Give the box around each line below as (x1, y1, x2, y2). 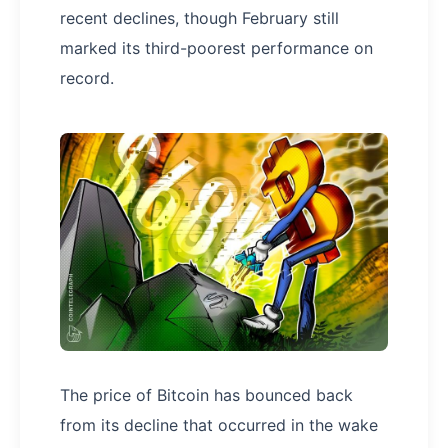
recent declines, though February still (60, 8, 339, 28)
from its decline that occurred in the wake (60, 415, 378, 436)
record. (60, 68, 114, 88)
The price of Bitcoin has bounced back (60, 385, 353, 406)
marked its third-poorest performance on (60, 38, 373, 58)
